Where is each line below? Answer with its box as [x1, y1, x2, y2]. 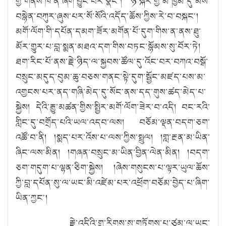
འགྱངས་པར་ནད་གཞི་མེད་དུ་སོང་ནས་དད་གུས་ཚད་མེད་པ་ [16, 85, 206, 98]
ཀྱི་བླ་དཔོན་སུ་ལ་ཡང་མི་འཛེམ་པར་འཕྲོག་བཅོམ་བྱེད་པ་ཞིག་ [16, 176, 210, 189]
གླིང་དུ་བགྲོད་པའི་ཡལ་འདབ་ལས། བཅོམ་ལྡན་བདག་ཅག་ [16, 115, 210, 129]
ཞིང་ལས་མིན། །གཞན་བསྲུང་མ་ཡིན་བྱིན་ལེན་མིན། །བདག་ [16, 145, 210, 159]
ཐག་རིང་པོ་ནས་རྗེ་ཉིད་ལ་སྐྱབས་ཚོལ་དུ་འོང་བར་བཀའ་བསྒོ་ [16, 54, 208, 68]
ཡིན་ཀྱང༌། [16, 191, 48, 204]
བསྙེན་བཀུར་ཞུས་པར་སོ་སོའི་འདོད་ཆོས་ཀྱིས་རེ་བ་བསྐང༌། [16, 9, 199, 23]
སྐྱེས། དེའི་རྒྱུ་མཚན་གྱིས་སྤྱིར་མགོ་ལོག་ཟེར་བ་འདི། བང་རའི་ [16, 100, 210, 114]
